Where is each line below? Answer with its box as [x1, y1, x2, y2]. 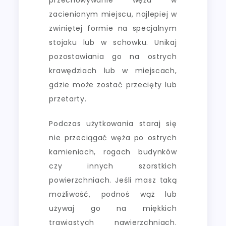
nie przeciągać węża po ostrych [49, 132, 177, 143]
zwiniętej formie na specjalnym [49, 23, 177, 33]
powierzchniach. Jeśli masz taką [49, 175, 177, 185]
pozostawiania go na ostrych [49, 51, 177, 62]
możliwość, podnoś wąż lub [49, 189, 177, 199]
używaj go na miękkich [49, 203, 177, 213]
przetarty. [49, 93, 87, 104]
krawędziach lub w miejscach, [49, 65, 177, 76]
